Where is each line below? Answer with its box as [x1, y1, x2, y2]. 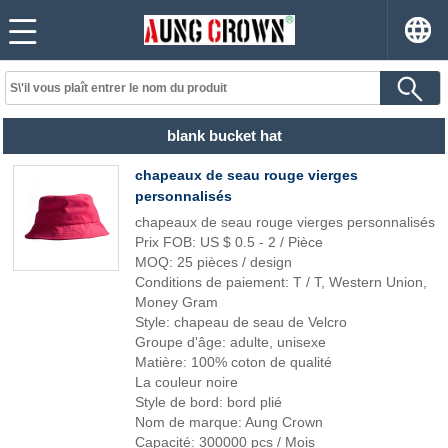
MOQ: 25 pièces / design [135, 254, 292, 270]
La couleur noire [135, 374, 238, 390]
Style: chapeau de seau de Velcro [135, 314, 347, 330]
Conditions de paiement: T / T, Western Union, [135, 274, 427, 290]
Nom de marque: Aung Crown [135, 414, 323, 430]
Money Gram [135, 294, 218, 310]
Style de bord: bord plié [135, 394, 290, 410]
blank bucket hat [166, 127, 282, 144]
